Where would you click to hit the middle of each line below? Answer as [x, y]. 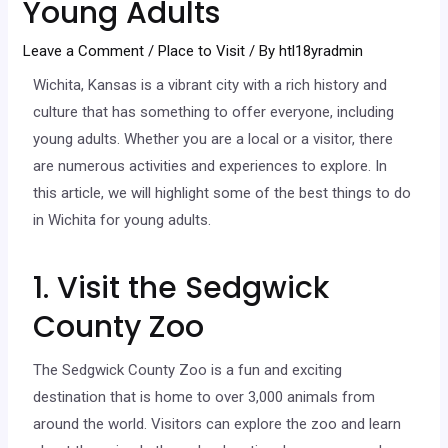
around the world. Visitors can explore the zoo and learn [217, 423]
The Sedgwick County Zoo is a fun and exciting [188, 369]
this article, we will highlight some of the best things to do [222, 192]
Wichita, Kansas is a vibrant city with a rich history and [210, 84]
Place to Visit [202, 50]
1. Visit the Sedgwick [181, 287]
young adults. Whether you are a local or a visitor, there [213, 138]
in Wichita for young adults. [122, 219]
